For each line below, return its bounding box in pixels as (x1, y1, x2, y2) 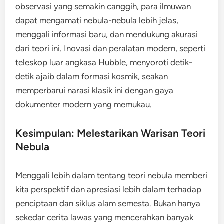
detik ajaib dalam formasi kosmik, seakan (15, 71, 168, 81)
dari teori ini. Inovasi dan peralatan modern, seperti (15, 43, 206, 53)
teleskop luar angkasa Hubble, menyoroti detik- (15, 57, 193, 67)
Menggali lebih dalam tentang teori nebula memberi (15, 170, 208, 180)
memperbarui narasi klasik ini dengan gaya (15, 85, 174, 95)
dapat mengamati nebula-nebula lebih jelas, (15, 15, 179, 25)
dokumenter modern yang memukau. (15, 99, 152, 109)
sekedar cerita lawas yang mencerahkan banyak (15, 212, 194, 222)
